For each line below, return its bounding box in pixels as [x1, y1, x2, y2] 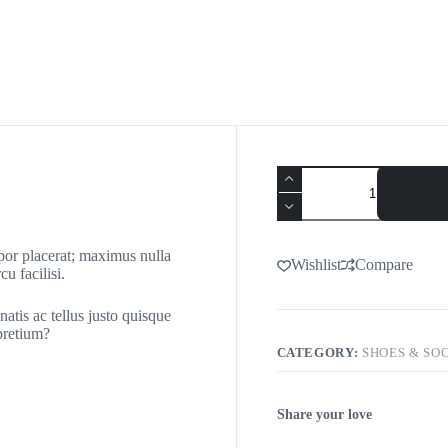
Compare [354, 255, 413, 273]
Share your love [276, 406, 372, 422]
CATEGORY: [276, 344, 363, 360]
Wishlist [290, 255, 341, 273]
